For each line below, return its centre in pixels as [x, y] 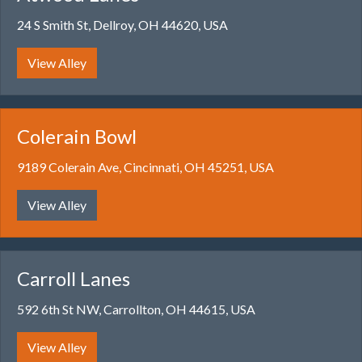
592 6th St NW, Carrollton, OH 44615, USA [136, 309]
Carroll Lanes [74, 278]
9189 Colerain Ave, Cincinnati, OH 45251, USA [145, 166]
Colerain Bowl [77, 136]
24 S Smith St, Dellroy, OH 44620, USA [122, 24]
